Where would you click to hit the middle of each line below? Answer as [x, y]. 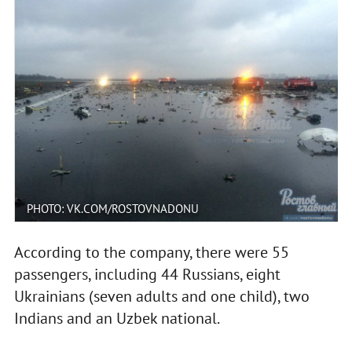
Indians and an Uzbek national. [117, 318]
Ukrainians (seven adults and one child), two [161, 296]
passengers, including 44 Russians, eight [147, 274]
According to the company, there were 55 [151, 252]
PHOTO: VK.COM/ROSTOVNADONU [112, 208]
